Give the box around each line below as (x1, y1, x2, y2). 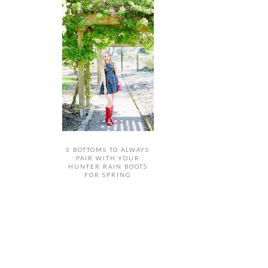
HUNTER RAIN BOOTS (68, 162, 148, 170)
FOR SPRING (84, 170, 132, 178)
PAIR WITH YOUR (75, 154, 140, 162)
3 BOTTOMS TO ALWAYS (66, 145, 150, 153)
